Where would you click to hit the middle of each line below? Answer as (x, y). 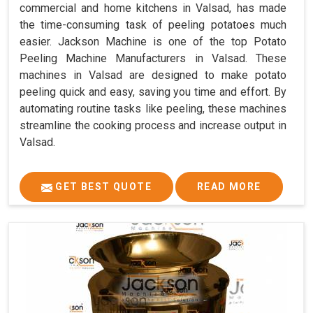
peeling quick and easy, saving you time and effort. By (153, 92)
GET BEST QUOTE (102, 187)
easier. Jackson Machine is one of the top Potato (153, 42)
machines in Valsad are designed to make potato (153, 75)
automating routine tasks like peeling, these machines (153, 109)
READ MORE (229, 187)
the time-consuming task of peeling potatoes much (153, 25)
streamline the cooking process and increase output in (153, 126)
